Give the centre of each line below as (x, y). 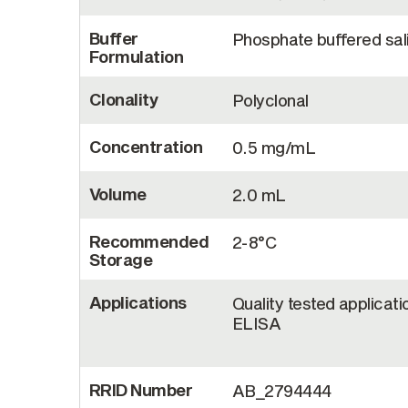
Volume (118, 194)
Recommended (149, 241)
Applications (138, 302)
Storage (121, 259)
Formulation (137, 56)
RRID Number (141, 389)
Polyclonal (270, 100)
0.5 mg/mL (274, 147)
